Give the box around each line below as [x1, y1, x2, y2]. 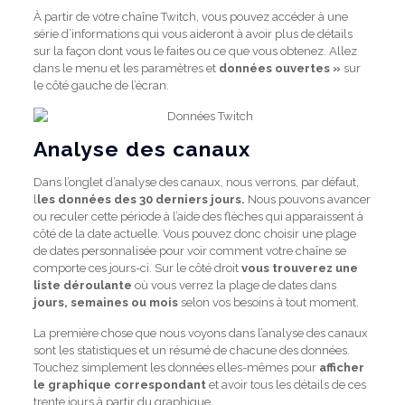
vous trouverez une [240, 261, 358, 275]
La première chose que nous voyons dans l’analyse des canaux [33, 326, 368, 340]
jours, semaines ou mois [33, 296, 178, 309]
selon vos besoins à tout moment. [177, 296, 359, 309]
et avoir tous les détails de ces [205, 378, 366, 391]
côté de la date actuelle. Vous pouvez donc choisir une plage [33, 227, 356, 240]
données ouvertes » [215, 61, 341, 75]
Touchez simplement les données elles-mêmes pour [33, 361, 319, 374]
